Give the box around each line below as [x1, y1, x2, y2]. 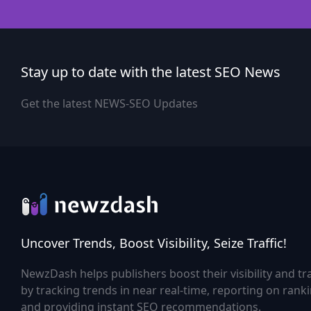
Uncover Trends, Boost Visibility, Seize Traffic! [21, 235, 287, 251]
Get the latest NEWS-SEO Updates [21, 96, 198, 111]
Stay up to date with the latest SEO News [21, 62, 280, 81]
